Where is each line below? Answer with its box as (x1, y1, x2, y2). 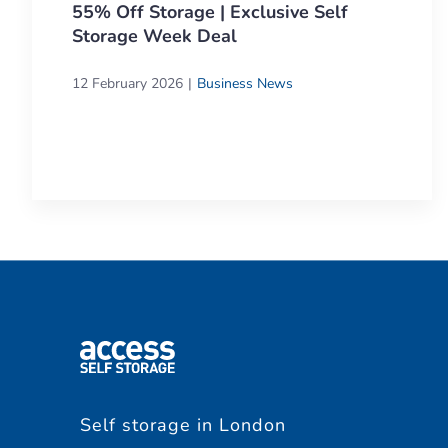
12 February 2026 (72, 73, 183, 93)
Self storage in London (80, 412, 286, 437)
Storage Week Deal (72, 23, 237, 48)
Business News (197, 73, 293, 93)
